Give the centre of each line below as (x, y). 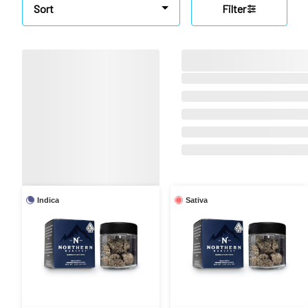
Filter (234, 9)
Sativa (197, 200)
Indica (48, 200)
